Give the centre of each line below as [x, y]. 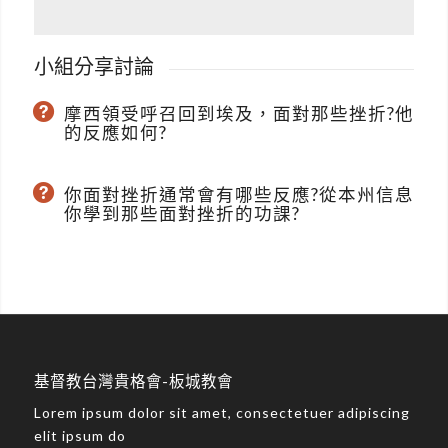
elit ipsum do [79, 435]
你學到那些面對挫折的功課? [181, 214]
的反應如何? [115, 133]
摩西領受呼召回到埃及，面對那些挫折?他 [238, 114]
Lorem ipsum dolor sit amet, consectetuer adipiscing [221, 412]
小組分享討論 [93, 66]
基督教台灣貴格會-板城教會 [133, 381]
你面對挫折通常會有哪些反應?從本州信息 [238, 195]
